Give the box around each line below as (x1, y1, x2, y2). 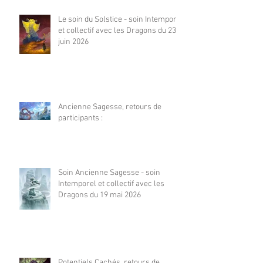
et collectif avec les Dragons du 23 (58, 25, 176, 36)
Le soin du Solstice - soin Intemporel (58, 14, 183, 25)
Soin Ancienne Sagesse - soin (58, 167, 160, 178)
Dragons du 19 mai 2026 (58, 190, 141, 200)
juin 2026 (58, 36, 89, 47)
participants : (58, 113, 103, 123)
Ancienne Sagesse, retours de (58, 102, 161, 112)
